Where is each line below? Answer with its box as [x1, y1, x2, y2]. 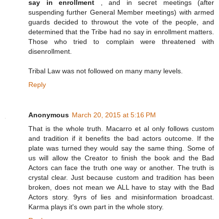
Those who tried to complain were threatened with [28, 38, 214, 46]
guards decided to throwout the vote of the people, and [28, 18, 214, 26]
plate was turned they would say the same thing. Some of [28, 144, 214, 153]
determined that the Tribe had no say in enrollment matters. [28, 28, 214, 36]
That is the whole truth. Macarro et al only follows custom [28, 125, 214, 133]
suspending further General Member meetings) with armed [28, 8, 214, 17]
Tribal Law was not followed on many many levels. [28, 67, 183, 75]
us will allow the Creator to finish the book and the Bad [28, 154, 214, 162]
